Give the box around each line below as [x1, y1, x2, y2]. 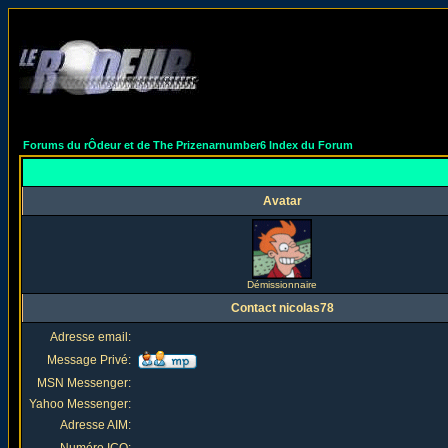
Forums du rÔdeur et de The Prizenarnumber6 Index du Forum [23, 139, 353, 151]
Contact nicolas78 [231, 301, 334, 315]
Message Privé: [47, 353, 131, 367]
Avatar [263, 194, 302, 208]
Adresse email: [50, 330, 131, 344]
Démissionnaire [247, 279, 317, 290]
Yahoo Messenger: [29, 397, 131, 411]
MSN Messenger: [37, 376, 131, 390]
